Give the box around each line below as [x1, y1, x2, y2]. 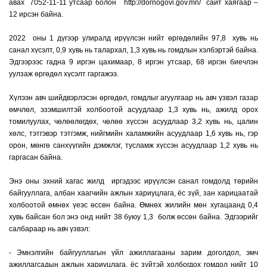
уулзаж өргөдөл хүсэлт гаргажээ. [9, 70, 119, 78]
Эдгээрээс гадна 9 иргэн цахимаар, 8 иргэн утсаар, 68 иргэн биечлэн [9, 58, 258, 66]
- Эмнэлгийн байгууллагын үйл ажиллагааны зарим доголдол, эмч [9, 249, 258, 257]
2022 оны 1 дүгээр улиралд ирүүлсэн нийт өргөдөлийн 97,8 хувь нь [9, 34, 258, 42]
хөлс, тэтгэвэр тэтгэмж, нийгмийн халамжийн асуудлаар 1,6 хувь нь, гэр [9, 129, 258, 138]
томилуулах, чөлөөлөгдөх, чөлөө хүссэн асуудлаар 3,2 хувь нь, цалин [9, 117, 258, 126]
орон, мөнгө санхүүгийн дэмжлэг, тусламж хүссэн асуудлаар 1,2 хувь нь [9, 141, 258, 150]
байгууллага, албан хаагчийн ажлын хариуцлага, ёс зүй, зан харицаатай [9, 189, 258, 197]
